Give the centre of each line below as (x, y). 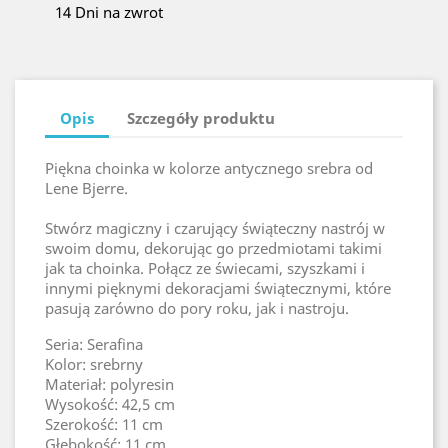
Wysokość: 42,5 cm (110, 404)
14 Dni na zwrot (109, 12)
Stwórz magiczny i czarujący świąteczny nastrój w (215, 228)
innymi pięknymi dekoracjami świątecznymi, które (218, 288)
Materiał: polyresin (109, 384)
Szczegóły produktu (201, 117)
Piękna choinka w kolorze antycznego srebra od (209, 168)
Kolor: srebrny (94, 364)
